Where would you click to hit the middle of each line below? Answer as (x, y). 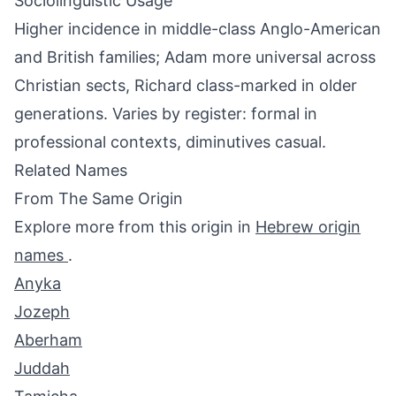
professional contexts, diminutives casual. (170, 142)
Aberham (48, 340)
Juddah (42, 368)
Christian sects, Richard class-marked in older (186, 85)
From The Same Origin (99, 198)
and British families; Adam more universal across (195, 57)
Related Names (71, 170)
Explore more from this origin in (135, 227)
